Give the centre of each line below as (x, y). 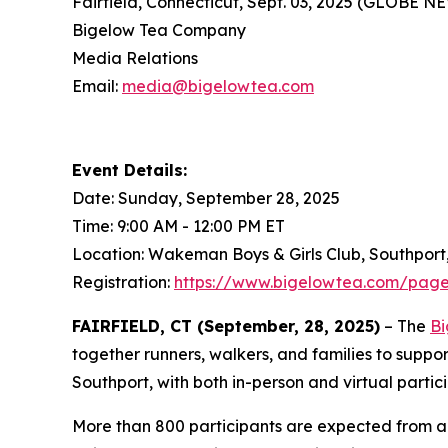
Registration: (123, 281)
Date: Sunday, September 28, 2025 (206, 197)
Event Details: (129, 169)
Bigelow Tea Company (159, 29)
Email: (97, 85)
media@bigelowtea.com (218, 85)
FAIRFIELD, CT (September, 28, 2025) (226, 325)
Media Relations (135, 57)
